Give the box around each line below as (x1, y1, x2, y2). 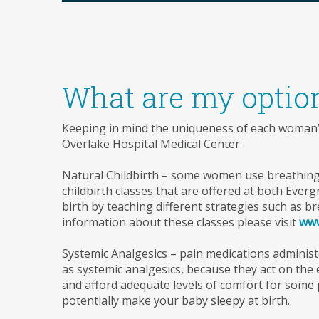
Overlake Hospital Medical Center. (62, 136, 242, 152)
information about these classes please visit (62, 214, 299, 230)
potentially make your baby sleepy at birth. (62, 293, 290, 308)
